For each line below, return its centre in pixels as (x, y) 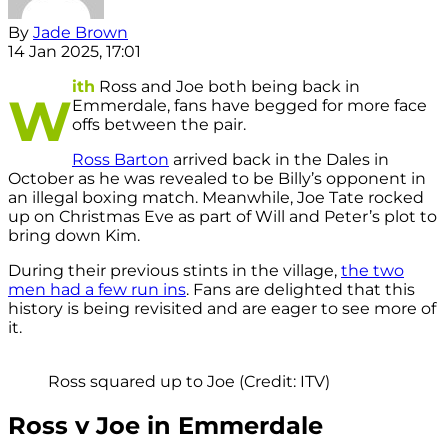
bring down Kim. (74, 236)
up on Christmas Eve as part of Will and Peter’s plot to (222, 217)
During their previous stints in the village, (174, 271)
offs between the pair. (159, 125)
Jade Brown (80, 33)
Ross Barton (120, 160)
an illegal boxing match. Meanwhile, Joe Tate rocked (216, 198)
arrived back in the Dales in (279, 160)
